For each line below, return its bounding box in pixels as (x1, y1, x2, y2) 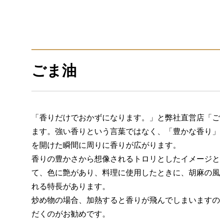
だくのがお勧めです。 (31, 210, 110, 218)
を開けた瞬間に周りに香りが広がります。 (31, 141, 181, 149)
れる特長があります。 (31, 182, 110, 191)
